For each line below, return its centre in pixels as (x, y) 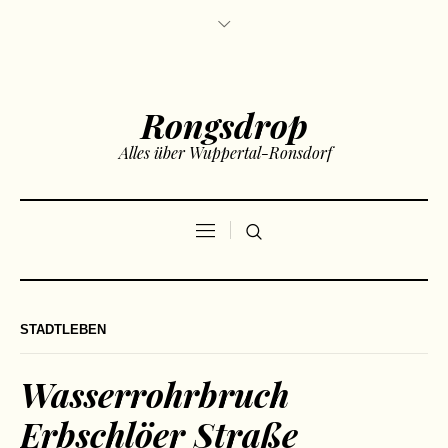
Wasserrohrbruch (154, 394)
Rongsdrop (224, 125)
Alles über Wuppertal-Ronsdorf (225, 152)
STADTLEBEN (63, 329)
